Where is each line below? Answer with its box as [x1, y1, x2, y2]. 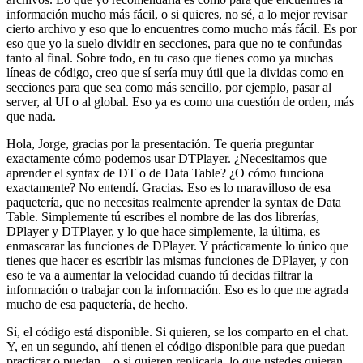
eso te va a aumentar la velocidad [6, 268, 175, 283]
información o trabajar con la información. [6, 283, 221, 297]
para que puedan [261, 340, 345, 354]
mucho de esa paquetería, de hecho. [6, 297, 188, 312]
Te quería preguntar [214, 137, 314, 152]
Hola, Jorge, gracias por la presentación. [6, 137, 211, 152]
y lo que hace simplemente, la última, [117, 224, 306, 239]
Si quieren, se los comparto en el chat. [156, 325, 348, 340]
